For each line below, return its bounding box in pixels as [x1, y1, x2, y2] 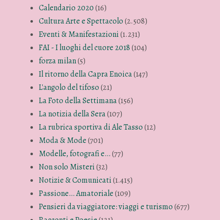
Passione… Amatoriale [39, 188, 114, 199]
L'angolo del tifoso [39, 82, 100, 93]
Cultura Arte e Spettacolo [39, 15, 124, 27]
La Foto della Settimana [39, 95, 117, 106]
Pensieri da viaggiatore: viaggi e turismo [39, 201, 173, 212]
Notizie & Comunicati [39, 174, 112, 186]
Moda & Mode [39, 135, 87, 146]
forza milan [39, 55, 77, 66]
